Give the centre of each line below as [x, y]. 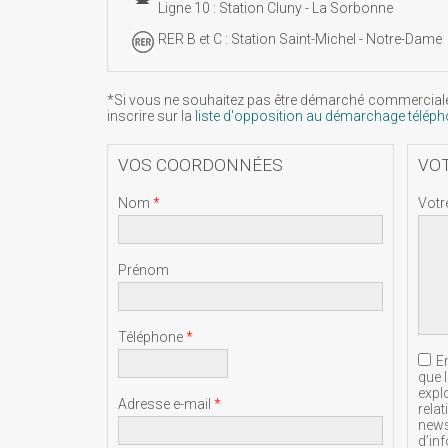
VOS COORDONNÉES [200, 165]
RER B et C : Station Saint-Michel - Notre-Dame [299, 39]
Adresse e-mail [166, 404]
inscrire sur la [151, 116]
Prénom [143, 270]
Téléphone [152, 337]
